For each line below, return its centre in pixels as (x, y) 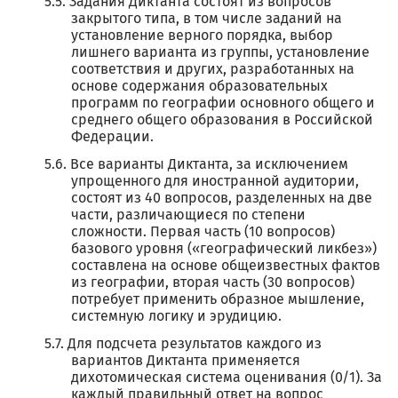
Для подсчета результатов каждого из (195, 344)
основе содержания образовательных (199, 86)
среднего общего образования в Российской (222, 120)
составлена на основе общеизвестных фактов (226, 266)
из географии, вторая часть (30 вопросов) (213, 283)
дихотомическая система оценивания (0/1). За (227, 378)
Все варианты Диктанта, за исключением (209, 164)
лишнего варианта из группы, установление (220, 52)
